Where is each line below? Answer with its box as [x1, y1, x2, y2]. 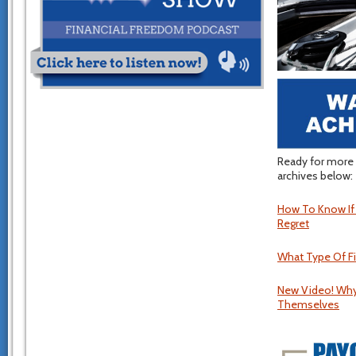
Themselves [277, 296, 339, 311]
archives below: [277, 168, 353, 183]
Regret [277, 215, 309, 230]
